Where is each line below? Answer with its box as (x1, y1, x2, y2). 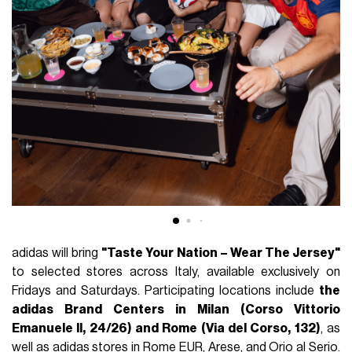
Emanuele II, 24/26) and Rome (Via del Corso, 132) (12, 321, 321, 335)
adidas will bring (12, 246, 102, 259)
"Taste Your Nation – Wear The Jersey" (101, 246, 340, 259)
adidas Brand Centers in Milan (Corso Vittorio (12, 302, 340, 316)
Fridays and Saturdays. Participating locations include (12, 284, 319, 297)
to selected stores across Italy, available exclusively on (12, 265, 340, 278)
